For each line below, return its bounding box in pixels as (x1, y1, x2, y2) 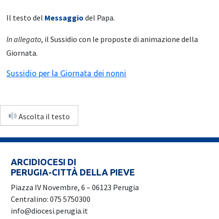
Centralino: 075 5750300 (11, 194, 91, 204)
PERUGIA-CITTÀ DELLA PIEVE (11, 167, 135, 177)
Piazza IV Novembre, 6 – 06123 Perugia (11, 182, 139, 193)
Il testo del (6, 12, 45, 22)
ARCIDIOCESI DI (11, 157, 77, 167)
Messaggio (44, 12, 84, 22)
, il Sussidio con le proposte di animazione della (41, 34, 198, 44)
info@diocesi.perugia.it (11, 206, 88, 216)
